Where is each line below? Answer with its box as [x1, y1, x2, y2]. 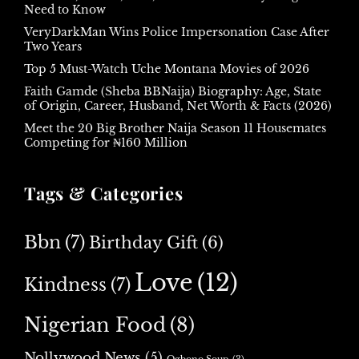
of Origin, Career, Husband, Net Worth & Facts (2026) [24, 98, 332, 113]
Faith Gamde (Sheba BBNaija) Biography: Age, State [24, 83, 321, 99]
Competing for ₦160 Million [24, 135, 188, 150]
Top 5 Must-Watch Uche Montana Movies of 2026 [24, 61, 309, 76]
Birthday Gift [89, 232, 198, 252]
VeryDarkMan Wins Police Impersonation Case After [24, 24, 329, 39]
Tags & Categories [24, 180, 184, 205]
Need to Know [24, 2, 106, 17]
